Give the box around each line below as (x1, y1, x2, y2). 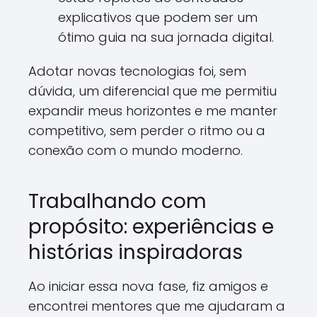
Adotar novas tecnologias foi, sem (28, 62, 246, 80)
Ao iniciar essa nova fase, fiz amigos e (28, 277, 268, 295)
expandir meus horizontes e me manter (28, 102, 277, 120)
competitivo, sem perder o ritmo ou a (28, 122, 265, 139)
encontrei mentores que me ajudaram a (28, 297, 285, 315)
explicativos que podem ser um (58, 8, 258, 26)
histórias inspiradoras (28, 238, 243, 266)
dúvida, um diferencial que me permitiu (28, 82, 277, 100)
